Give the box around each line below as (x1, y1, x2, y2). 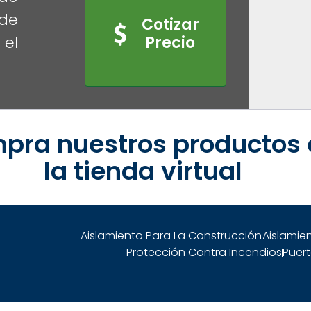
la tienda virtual (44, 153, 243, 190)
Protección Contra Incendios (126, 244, 282, 261)
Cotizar (141, 13, 199, 35)
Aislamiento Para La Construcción (81, 228, 262, 244)
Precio (145, 31, 196, 53)
